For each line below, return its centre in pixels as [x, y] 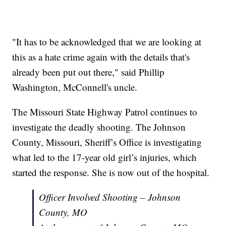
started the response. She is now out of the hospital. [111, 172]
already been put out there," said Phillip [89, 72]
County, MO [63, 212]
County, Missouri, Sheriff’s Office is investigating [107, 142]
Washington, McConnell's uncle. [75, 87]
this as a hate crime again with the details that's [101, 56]
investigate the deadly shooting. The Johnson [99, 127]
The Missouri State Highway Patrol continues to [105, 111]
